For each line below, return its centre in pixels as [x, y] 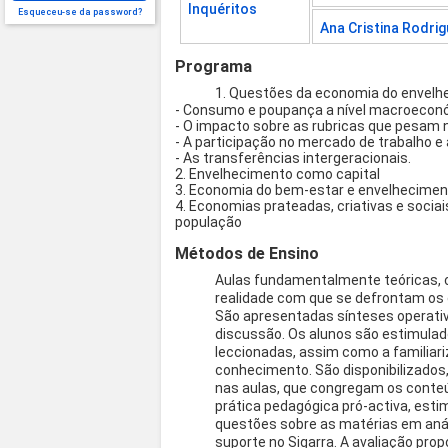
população [210, 222]
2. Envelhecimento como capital [279, 174]
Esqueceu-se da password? [79, 11]
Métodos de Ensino [247, 254]
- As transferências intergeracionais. [295, 158]
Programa [214, 67]
